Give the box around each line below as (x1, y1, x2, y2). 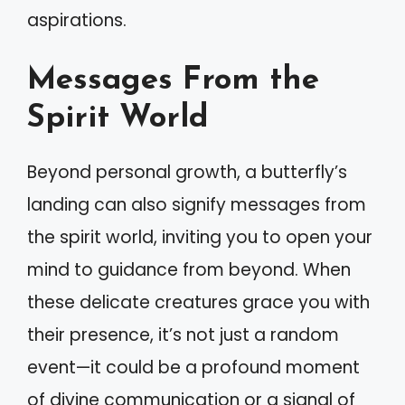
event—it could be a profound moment (27, 355, 360, 381)
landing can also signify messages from (27, 193, 366, 218)
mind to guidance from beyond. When (27, 258, 351, 283)
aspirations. (27, 7, 127, 33)
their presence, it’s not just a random (27, 323, 339, 348)
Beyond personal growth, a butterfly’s (27, 160, 347, 185)
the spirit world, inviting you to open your (27, 225, 372, 250)
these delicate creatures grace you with (27, 290, 370, 316)
